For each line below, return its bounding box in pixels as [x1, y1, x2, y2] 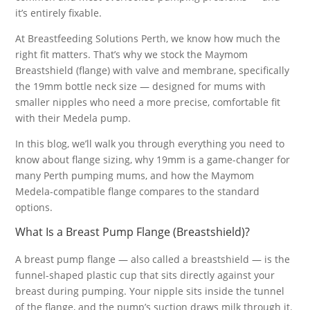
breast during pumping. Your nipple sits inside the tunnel [15, 284, 285, 298]
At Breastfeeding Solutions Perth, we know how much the [15, 32, 281, 45]
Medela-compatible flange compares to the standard [15, 185, 260, 198]
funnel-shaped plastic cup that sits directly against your [15, 268, 275, 282]
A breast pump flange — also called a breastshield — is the [15, 253, 291, 266]
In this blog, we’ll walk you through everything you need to [15, 137, 285, 150]
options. [15, 201, 53, 214]
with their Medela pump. [15, 111, 131, 125]
